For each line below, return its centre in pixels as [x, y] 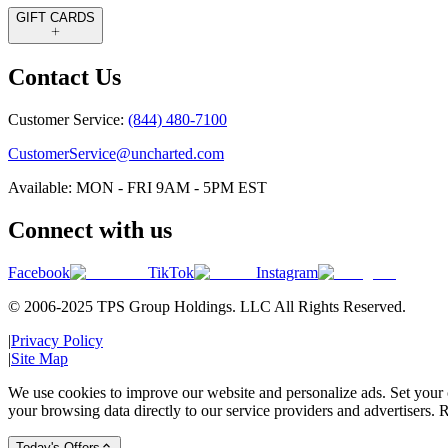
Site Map [39, 358]
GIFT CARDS [55, 17]
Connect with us [90, 229]
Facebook [39, 272]
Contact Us [64, 77]
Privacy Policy [57, 340]
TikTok [171, 272]
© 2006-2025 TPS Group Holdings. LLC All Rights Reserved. [207, 306]
